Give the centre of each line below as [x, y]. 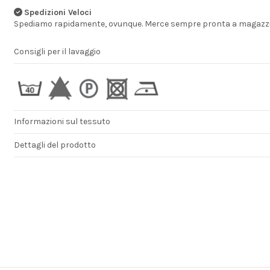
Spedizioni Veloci [58, 12]
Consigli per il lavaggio [57, 52]
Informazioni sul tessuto [62, 121]
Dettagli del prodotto [55, 145]
